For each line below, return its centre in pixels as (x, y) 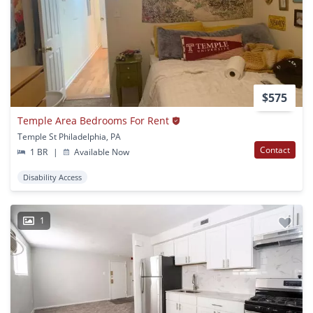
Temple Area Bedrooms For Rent (93, 121)
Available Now (101, 152)
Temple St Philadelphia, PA (69, 137)
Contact (275, 150)
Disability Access (52, 177)
